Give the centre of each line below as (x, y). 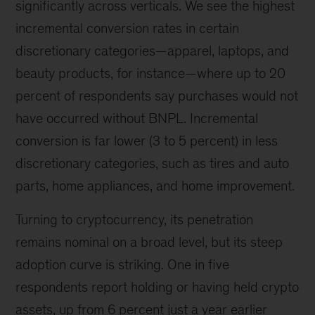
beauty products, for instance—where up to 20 (151, 73)
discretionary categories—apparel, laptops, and (153, 50)
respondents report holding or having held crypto (157, 287)
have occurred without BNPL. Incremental (137, 118)
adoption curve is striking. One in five (123, 264)
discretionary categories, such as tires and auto (153, 163)
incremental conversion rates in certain (128, 28)
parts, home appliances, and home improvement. (155, 185)
